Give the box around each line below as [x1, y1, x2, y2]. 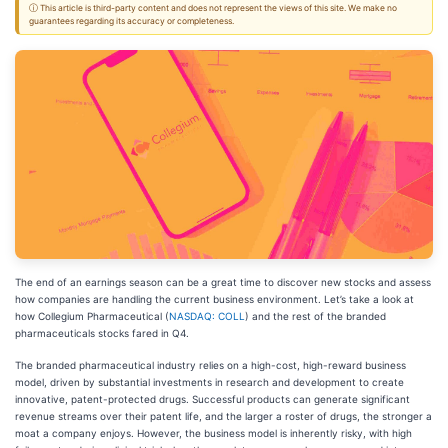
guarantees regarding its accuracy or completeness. [29, 16, 234, 26]
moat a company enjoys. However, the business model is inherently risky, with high [15, 427, 412, 439]
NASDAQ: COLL [169, 310, 245, 322]
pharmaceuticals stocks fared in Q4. [15, 327, 189, 339]
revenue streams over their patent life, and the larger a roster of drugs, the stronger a [15, 410, 432, 422]
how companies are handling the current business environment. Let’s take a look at [15, 293, 414, 305]
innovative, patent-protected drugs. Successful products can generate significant [15, 393, 410, 405]
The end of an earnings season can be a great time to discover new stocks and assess [15, 276, 431, 288]
